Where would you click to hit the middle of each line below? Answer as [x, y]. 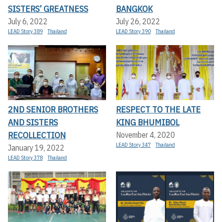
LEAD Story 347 [133, 145]
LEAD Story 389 [25, 31]
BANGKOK [134, 8]
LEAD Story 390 [133, 31]
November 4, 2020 [145, 135]
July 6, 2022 [28, 21]
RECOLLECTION [37, 135]
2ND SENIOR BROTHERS [53, 110]
